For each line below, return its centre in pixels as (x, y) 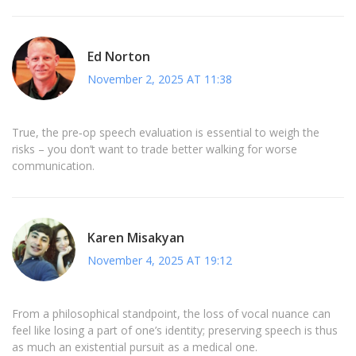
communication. (53, 166)
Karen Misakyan (136, 237)
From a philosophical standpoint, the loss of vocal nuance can (171, 314)
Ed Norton (119, 56)
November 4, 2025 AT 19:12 (160, 260)
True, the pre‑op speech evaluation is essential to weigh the (166, 133)
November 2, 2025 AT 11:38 (160, 79)
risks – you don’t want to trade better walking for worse (155, 149)
